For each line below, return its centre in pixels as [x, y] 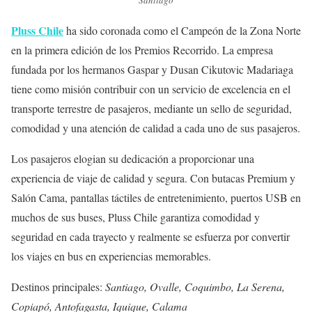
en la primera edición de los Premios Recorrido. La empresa [142, 49]
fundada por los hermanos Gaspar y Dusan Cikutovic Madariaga [152, 69]
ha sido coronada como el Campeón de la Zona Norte [182, 30]
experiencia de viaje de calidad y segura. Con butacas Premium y [153, 178]
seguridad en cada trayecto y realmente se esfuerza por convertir [150, 236]
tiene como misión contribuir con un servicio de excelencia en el [151, 88]
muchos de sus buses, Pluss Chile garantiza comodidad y [135, 217]
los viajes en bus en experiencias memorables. [111, 256]
